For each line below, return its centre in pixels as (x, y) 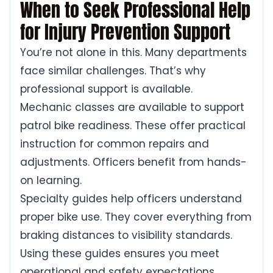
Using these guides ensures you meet (120, 254)
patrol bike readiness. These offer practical (133, 126)
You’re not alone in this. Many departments (133, 53)
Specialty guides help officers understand (131, 199)
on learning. (51, 181)
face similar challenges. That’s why (113, 71)
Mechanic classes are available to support (132, 108)
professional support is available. (106, 89)
